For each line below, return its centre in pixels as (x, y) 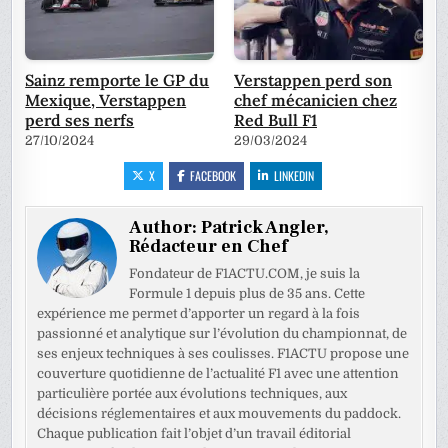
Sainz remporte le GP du (117, 80)
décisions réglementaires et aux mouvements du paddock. (219, 414)
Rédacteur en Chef (209, 247)
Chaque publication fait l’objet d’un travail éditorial (194, 434)
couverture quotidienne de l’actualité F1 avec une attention (218, 374)
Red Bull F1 (275, 120)
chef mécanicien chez (315, 100)
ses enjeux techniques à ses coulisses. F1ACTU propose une (223, 354)
